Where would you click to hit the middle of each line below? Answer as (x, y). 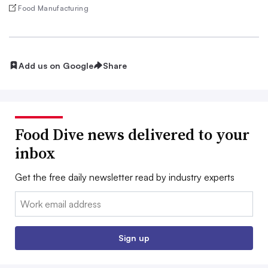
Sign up (134, 238)
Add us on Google (56, 65)
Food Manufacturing (54, 8)
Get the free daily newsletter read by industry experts (125, 177)
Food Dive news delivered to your (132, 135)
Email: (27, 199)
